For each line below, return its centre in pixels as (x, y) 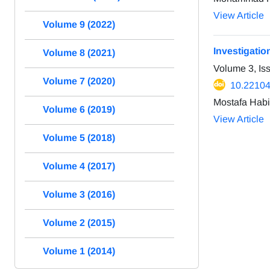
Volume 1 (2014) (79, 251)
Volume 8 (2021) (79, 52)
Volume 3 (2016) (79, 194)
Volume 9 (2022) (79, 24)
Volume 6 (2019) (79, 109)
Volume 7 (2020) (79, 81)
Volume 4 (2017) (79, 166)
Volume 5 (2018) (79, 137)
